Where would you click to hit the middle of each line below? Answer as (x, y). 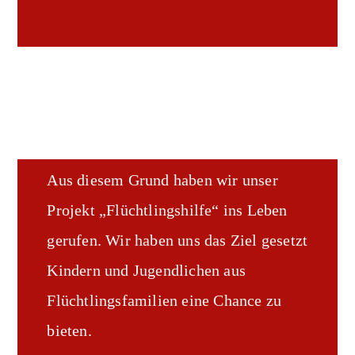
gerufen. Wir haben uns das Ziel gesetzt (177, 240)
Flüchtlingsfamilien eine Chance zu (164, 300)
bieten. (69, 330)
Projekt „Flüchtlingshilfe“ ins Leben (167, 210)
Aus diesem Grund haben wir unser (162, 180)
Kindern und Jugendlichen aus (147, 270)
